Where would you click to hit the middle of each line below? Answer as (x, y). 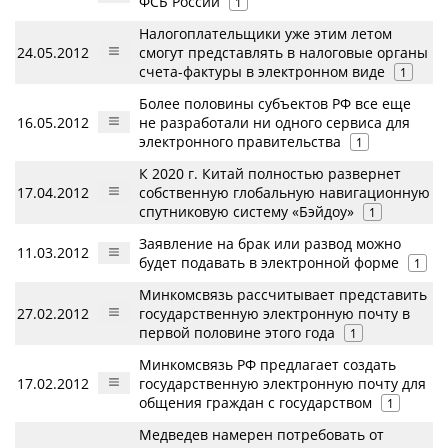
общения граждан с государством (255, 403)
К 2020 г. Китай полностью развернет (270, 174)
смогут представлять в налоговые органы (283, 53)
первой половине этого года (237, 333)
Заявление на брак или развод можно (270, 244)
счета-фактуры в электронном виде (262, 72)
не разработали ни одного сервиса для (274, 123)
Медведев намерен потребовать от (261, 435)
